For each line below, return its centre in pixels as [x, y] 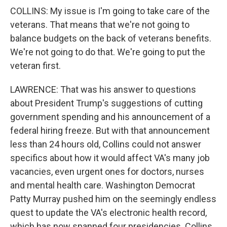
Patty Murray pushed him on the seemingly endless [113, 199]
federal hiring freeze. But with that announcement [110, 130]
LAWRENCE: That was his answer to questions [103, 89]
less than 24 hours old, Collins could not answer [106, 144]
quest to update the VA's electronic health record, [108, 213]
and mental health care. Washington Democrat [103, 185]
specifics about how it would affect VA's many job [110, 158]
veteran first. [35, 66]
